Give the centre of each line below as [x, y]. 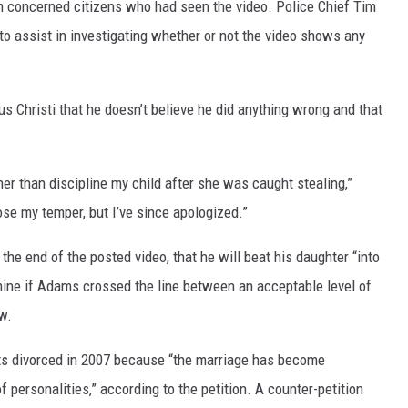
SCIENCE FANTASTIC [70, 129]
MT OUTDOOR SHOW [71, 175]
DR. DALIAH [46, 38]
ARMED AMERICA [60, 84]
